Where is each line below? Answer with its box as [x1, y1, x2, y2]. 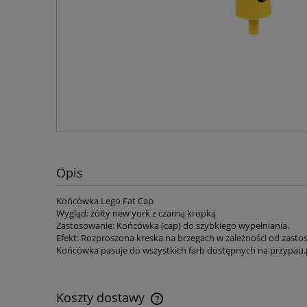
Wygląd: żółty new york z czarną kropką [56, 207, 216, 220]
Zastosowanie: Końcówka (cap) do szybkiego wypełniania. [56, 219, 289, 232]
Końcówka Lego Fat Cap [56, 195, 153, 208]
